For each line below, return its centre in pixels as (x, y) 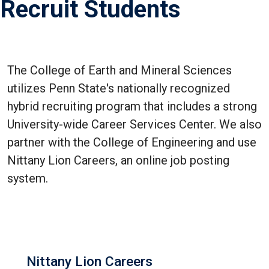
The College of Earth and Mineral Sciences (119, 71)
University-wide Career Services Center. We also (134, 125)
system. (28, 179)
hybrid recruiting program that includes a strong (132, 107)
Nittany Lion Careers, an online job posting (118, 161)
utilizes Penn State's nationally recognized (119, 89)
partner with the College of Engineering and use (132, 143)
